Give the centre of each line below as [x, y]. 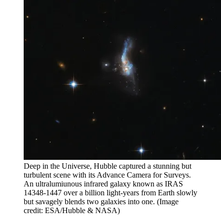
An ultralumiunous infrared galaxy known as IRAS [103, 184]
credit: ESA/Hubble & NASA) [72, 211]
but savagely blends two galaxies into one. [89, 202]
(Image [168, 202]
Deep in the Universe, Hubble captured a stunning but [108, 166]
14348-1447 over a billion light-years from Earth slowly [110, 193]
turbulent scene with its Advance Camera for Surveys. [107, 175]
